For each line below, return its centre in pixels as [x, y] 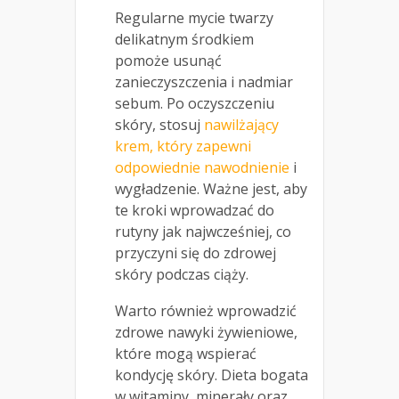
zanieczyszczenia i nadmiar [204, 82]
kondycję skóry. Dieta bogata [212, 375]
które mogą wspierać [186, 354]
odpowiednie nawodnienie [202, 168]
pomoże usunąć [168, 61]
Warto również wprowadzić [206, 311]
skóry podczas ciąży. [182, 275]
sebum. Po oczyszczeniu [195, 104]
